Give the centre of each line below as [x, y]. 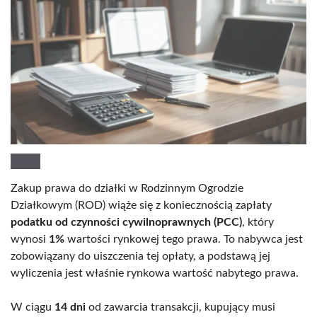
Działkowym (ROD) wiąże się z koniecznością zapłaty [141, 205]
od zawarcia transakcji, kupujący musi [180, 307]
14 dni [70, 307]
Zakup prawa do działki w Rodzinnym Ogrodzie [127, 188]
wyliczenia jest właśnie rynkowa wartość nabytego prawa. [155, 273]
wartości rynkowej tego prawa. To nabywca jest [184, 239]
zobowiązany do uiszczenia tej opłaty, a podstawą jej [140, 256]
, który [258, 222]
